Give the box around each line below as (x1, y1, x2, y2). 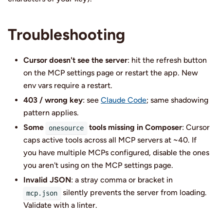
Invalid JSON (23, 175, 71, 185)
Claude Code (101, 95, 146, 105)
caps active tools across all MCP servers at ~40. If (23, 135, 197, 145)
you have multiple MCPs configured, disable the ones (23, 148, 209, 158)
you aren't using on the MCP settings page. (23, 161, 173, 170)
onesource (49, 124, 84, 132)
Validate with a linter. (23, 200, 97, 210)
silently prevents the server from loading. (60, 188, 207, 198)
